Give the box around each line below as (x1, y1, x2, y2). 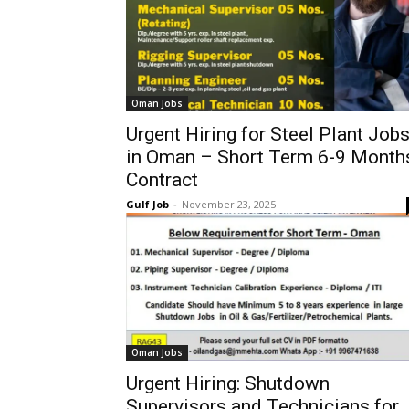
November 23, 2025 (182, 197, 276, 211)
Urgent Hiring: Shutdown (126, 372, 330, 394)
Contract (126, 169, 198, 191)
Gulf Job (126, 197, 169, 211)
